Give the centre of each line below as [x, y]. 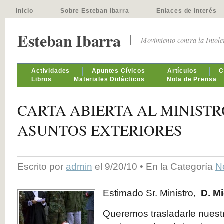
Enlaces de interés [186, 11]
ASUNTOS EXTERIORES [100, 130]
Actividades [51, 71]
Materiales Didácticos [109, 79]
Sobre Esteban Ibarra [95, 11]
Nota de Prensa [192, 79]
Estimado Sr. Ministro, [152, 193]
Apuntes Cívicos [119, 71]
